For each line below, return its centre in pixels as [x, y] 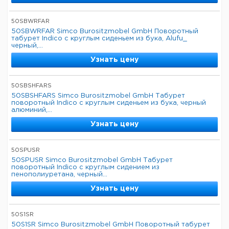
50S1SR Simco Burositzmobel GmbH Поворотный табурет [111, 225]
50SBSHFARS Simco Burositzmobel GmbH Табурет [98, 96]
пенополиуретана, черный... [59, 175]
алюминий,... [32, 110]
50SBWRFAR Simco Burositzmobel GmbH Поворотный [105, 31]
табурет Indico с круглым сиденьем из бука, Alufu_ [99, 39]
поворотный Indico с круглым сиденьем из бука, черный [109, 103]
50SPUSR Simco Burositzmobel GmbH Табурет [92, 160]
